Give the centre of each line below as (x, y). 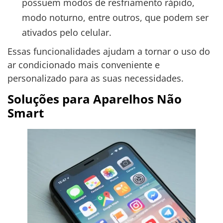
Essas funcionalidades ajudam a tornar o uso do (109, 52)
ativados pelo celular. (66, 33)
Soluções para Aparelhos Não (95, 99)
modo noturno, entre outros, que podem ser (115, 18)
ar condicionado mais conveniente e (84, 65)
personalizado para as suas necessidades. (96, 78)
